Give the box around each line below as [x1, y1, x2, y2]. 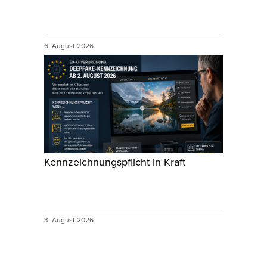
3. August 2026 [44, 215, 95, 225]
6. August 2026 [44, 41, 95, 51]
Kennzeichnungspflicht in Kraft [44, 154, 185, 170]
